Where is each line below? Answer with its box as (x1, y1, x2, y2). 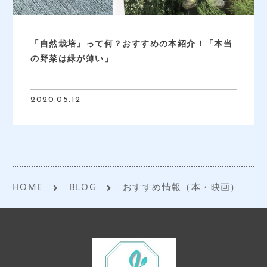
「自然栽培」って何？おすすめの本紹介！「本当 (30, 38, 233, 49)
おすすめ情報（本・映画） (123, 181, 240, 193)
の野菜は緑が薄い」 (30, 52, 114, 64)
